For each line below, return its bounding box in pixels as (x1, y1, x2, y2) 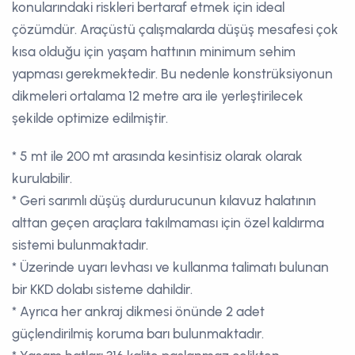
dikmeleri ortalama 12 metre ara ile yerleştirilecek (12, 87, 303, 104)
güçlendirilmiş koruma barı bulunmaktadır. (12, 325, 264, 342)
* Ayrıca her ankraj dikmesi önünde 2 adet (12, 303, 265, 319)
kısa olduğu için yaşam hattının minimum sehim (12, 43, 296, 59)
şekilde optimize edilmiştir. (12, 109, 168, 126)
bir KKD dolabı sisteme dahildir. (12, 281, 193, 297)
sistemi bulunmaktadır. (12, 236, 148, 253)
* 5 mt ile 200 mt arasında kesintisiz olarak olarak (12, 147, 303, 164)
